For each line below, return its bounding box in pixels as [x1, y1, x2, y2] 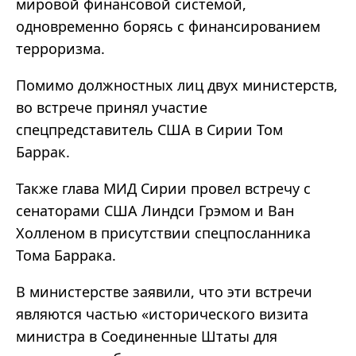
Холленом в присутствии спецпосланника [16, 223, 311, 243]
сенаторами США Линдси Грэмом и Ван [16, 201, 294, 221]
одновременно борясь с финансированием [16, 17, 320, 37]
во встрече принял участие [16, 98, 207, 118]
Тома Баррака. [16, 246, 120, 265]
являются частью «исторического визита [16, 304, 308, 324]
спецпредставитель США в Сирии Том [16, 120, 283, 140]
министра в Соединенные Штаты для [16, 327, 277, 346]
